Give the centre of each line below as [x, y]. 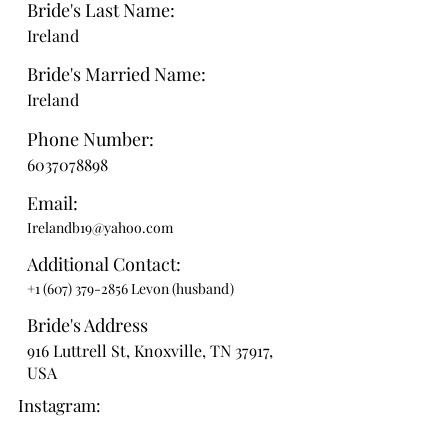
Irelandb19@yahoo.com [100, 227]
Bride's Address [87, 325]
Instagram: [59, 405]
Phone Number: [90, 139]
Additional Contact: [104, 264]
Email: [52, 203]
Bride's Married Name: [116, 74]
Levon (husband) [181, 288]
